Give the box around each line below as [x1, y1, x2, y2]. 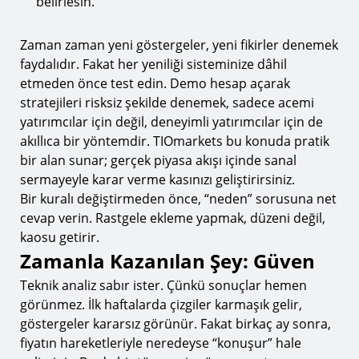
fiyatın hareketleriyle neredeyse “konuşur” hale [20, 334, 301, 352]
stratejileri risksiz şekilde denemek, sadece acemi [20, 94, 314, 111]
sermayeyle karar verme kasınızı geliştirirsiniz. [20, 171, 295, 188]
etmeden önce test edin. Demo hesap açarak [20, 75, 290, 92]
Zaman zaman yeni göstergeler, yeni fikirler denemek [20, 36, 338, 54]
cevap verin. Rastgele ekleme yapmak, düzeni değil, [20, 209, 325, 227]
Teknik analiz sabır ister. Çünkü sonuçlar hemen [20, 276, 307, 294]
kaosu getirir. [20, 228, 99, 246]
